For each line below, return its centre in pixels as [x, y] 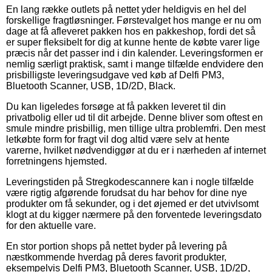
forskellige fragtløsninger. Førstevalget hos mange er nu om [134, 20]
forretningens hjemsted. [56, 161]
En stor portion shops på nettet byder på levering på [117, 246]
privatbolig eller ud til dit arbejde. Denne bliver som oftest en [134, 117]
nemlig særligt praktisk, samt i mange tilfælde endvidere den [135, 64]
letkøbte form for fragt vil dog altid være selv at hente [118, 139]
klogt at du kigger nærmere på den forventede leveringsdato [134, 214]
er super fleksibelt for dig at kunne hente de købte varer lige [133, 42]
